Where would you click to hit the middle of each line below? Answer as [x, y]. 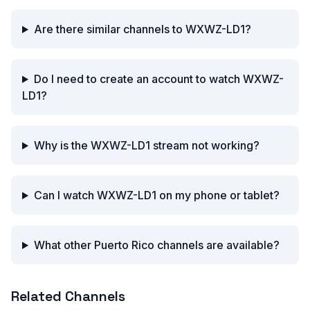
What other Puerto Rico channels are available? [156, 245]
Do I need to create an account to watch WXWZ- [158, 79]
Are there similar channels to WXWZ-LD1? [142, 29]
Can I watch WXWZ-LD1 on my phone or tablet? [156, 195]
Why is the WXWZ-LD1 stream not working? [146, 145]
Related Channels [68, 296]
